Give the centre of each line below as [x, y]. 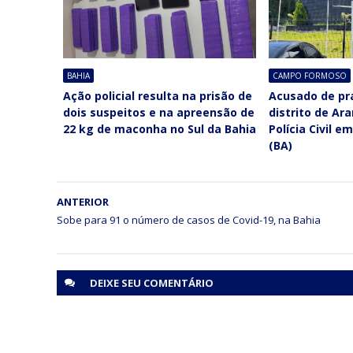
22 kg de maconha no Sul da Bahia [159, 128]
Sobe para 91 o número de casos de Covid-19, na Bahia [189, 219]
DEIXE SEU [117, 282]
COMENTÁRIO [178, 282]
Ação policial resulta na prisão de [157, 95]
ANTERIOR [83, 201]
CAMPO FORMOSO [310, 75]
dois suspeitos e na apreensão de [158, 112]
